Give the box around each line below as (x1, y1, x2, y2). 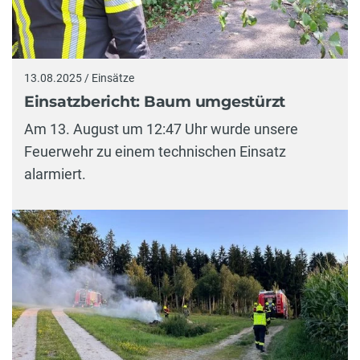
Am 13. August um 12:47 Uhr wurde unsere (24, 120, 298, 137)
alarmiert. (24, 165, 86, 182)
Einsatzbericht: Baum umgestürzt (24, 92, 286, 112)
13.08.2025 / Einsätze (24, 71, 134, 84)
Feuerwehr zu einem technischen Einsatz (24, 142, 286, 160)
